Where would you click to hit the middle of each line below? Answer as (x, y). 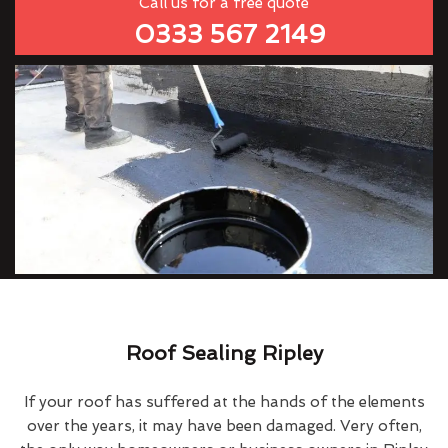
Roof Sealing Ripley (224, 352)
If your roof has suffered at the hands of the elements (224, 401)
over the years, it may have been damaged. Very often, (224, 425)
